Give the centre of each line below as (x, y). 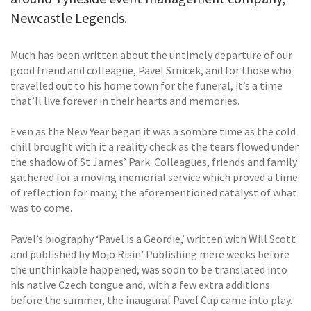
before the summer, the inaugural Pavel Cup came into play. (151, 300)
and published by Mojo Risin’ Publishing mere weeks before (150, 254)
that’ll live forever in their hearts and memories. (125, 100)
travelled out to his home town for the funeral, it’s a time (146, 85)
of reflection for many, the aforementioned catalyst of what (154, 193)
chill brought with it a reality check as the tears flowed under (154, 147)
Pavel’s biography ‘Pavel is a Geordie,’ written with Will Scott (153, 238)
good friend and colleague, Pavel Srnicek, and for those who (151, 70)
